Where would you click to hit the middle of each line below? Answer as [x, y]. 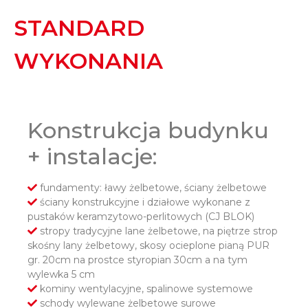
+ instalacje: [92, 157]
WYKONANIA [88, 61]
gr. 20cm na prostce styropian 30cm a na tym [137, 260]
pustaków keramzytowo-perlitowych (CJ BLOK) [141, 217]
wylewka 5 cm [61, 275]
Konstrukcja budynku [148, 131]
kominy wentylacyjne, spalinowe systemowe [145, 289]
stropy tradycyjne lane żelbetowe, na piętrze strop [157, 231]
